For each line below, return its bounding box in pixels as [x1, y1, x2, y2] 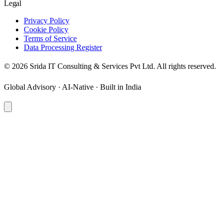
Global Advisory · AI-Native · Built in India [4, 82, 141, 91]
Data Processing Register [24, 43, 102, 52]
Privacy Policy [24, 16, 69, 25]
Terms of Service [24, 34, 77, 43]
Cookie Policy [24, 25, 68, 34]
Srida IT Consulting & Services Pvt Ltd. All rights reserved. [28, 61, 216, 70]
